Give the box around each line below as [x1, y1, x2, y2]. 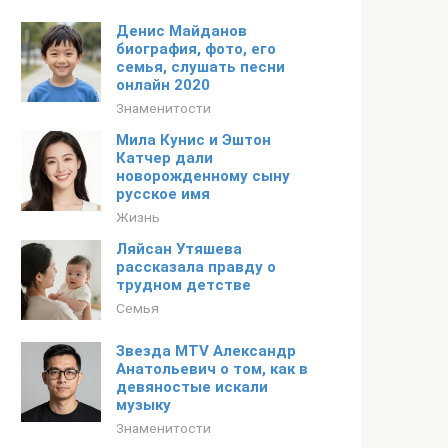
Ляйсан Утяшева [116, 240, 242, 258]
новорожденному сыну [116, 167, 290, 185]
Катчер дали [116, 149, 213, 167]
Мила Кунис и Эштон [116, 131, 271, 149]
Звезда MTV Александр [116, 342, 296, 360]
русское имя [116, 185, 210, 203]
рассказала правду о [116, 258, 276, 276]
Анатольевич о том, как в [116, 360, 308, 378]
